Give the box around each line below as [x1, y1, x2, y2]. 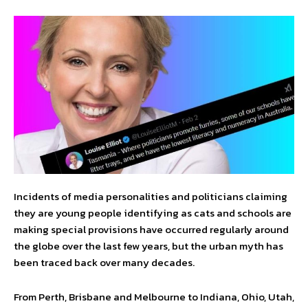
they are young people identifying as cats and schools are [14, 205, 291, 221]
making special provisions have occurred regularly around [14, 221, 289, 238]
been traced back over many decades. [14, 254, 195, 271]
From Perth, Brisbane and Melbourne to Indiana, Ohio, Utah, [14, 289, 294, 305]
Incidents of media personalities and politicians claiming [14, 188, 287, 205]
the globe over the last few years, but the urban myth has [14, 238, 283, 254]
